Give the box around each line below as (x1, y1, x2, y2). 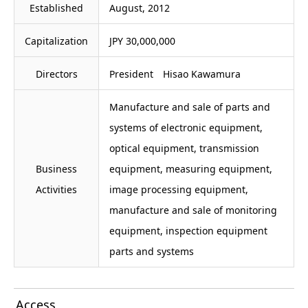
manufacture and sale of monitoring (109, 203, 277, 217)
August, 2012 (109, 1, 170, 15)
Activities (36, 183, 77, 197)
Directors (35, 67, 78, 81)
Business (36, 162, 77, 176)
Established (30, 1, 83, 15)
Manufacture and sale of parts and (109, 100, 270, 114)
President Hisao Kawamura (109, 67, 241, 81)
